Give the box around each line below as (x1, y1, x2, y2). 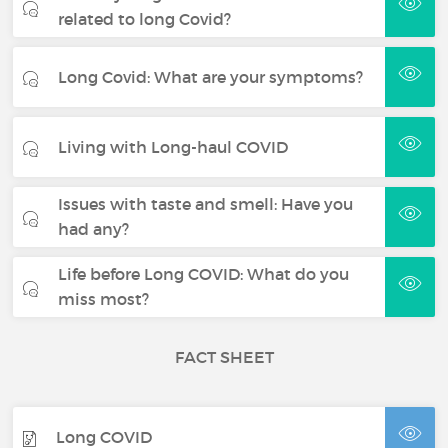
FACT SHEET (174, 347, 274, 367)
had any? (58, 219, 130, 239)
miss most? (58, 289, 150, 309)
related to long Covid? (58, 9, 232, 29)
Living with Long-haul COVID (58, 136, 289, 157)
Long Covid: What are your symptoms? (58, 66, 364, 87)
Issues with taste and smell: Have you (58, 194, 354, 214)
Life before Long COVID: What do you (58, 264, 350, 284)
